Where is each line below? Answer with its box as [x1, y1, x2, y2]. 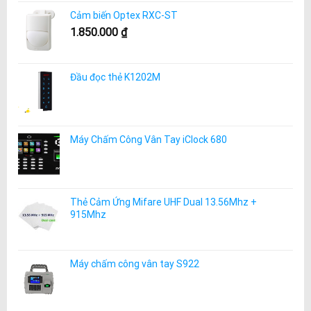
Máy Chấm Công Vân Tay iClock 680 [69, 133, 227, 145]
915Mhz [69, 208, 106, 220]
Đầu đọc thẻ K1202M [69, 72, 160, 83]
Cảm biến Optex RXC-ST [69, 9, 178, 21]
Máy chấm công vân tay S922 [69, 258, 199, 270]
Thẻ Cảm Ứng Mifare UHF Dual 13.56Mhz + [69, 196, 257, 208]
